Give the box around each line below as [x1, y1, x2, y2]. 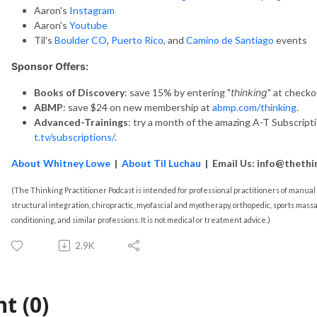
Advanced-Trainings [34, 115, 128, 128]
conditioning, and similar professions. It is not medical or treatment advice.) [11, 214, 270, 224]
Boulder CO [54, 33, 107, 46]
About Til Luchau [122, 156, 201, 169]
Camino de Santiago [186, 33, 274, 46]
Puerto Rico [111, 33, 163, 46]
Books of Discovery [34, 86, 125, 98]
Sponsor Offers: [11, 59, 88, 72]
